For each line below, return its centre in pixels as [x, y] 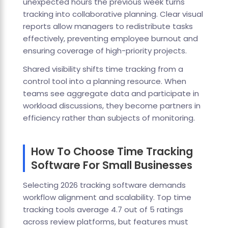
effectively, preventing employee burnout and [110, 39]
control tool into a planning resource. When [104, 81]
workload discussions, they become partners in [111, 106]
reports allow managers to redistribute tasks [108, 26]
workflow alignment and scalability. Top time [107, 197]
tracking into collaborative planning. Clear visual [113, 14]
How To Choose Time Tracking [112, 152]
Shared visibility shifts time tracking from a [103, 69]
